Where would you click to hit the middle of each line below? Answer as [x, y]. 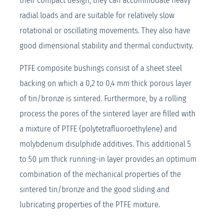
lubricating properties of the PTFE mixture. [90, 205]
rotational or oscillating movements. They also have [105, 31]
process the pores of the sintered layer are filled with [108, 114]
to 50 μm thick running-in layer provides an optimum [108, 159]
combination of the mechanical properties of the [100, 175]
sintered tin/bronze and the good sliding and [95, 190]
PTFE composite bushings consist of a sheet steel [101, 68]
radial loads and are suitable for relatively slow [97, 16]
